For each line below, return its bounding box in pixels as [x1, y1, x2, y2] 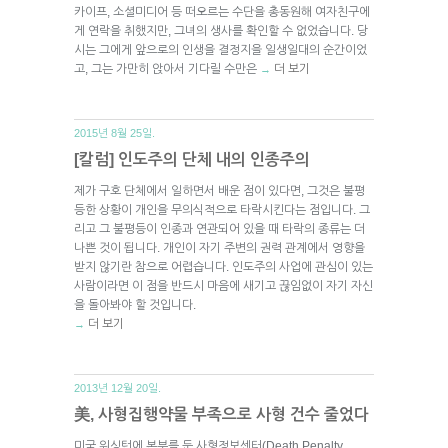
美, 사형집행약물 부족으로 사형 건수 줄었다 [74, 405, 369, 423]
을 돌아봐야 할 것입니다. [74, 297, 196, 312]
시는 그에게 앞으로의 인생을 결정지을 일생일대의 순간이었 [74, 42, 367, 57]
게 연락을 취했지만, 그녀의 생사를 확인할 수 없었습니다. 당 [74, 23, 368, 38]
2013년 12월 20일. [74, 381, 161, 394]
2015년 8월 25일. [74, 126, 155, 139]
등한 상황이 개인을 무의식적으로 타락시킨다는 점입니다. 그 [74, 202, 370, 217]
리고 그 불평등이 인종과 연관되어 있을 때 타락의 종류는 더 [74, 221, 365, 236]
